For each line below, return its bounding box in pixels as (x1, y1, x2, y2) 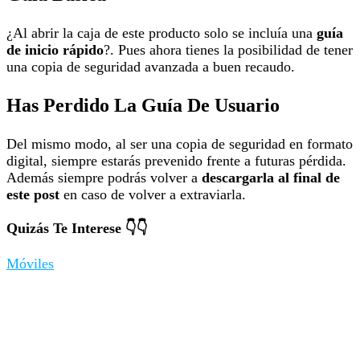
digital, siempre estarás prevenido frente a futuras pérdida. (6, 153, 346, 170)
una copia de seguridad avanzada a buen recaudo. (6, 59, 295, 76)
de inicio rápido (6, 42, 104, 59)
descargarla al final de (202, 170, 340, 186)
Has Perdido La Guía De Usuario (6, 95, 280, 117)
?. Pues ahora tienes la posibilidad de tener (104, 42, 353, 59)
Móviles (6, 256, 54, 272)
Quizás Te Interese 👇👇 (6, 219, 148, 236)
